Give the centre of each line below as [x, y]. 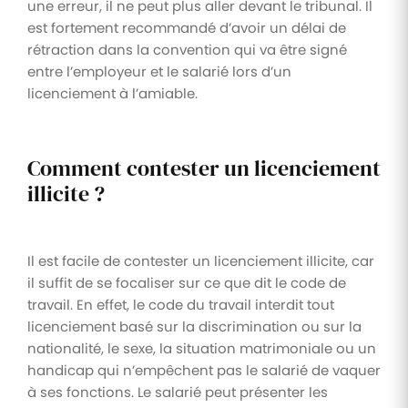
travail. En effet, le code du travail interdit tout [181, 304]
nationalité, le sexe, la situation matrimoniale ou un [202, 348]
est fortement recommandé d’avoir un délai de [187, 27]
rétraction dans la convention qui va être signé [187, 49]
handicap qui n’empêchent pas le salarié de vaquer [204, 370]
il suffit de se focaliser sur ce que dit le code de [187, 282]
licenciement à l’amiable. [112, 93]
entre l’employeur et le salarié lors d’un [159, 71]
